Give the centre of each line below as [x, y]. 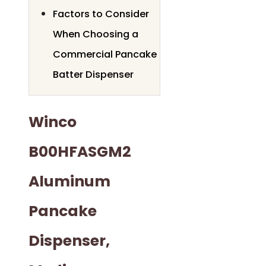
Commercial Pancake [105, 54]
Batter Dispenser [93, 74]
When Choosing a [96, 34]
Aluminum [69, 182]
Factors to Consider [101, 14]
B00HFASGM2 [80, 152]
